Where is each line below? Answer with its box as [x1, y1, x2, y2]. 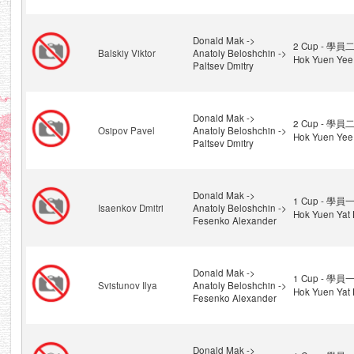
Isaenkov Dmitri [97, 201, 164, 214]
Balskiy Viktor [97, 47, 156, 59]
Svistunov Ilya [97, 279, 157, 292]
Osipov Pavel [97, 124, 155, 137]
